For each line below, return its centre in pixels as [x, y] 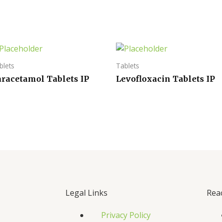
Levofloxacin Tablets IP [166, 79]
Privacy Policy [126, 215]
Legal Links [86, 193]
